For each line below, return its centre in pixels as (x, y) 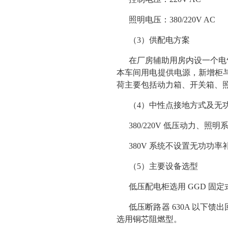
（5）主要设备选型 (163, 166)
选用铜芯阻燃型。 (149, 219)
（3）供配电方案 (159, 40)
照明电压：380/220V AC (172, 20)
